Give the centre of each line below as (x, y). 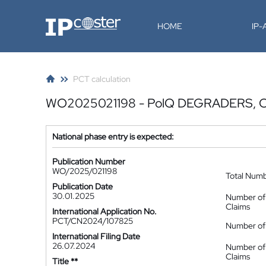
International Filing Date (96, 236)
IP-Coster (63, 21)
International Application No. (104, 211)
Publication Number (89, 161)
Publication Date (83, 186)
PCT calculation (102, 79)
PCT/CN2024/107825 (93, 221)
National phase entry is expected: (113, 137)
